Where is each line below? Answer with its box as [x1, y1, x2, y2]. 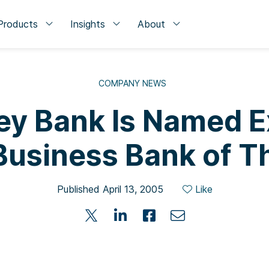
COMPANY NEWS [98, 78, 166, 88]
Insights [70, 18, 105, 30]
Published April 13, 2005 [56, 183, 163, 195]
